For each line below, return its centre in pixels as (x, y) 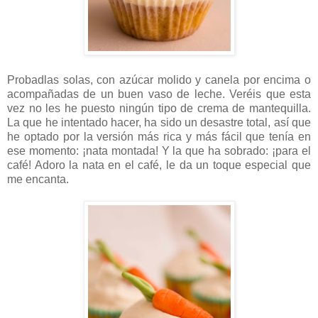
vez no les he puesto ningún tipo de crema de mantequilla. (159, 109)
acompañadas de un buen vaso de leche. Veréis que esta (159, 94)
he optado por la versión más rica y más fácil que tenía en (159, 137)
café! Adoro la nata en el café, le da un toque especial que (159, 165)
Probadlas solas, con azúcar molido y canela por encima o (159, 80)
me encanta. (38, 180)
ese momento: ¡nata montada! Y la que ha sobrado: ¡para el (159, 151)
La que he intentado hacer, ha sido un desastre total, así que (159, 123)
